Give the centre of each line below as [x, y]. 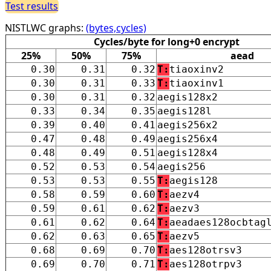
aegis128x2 [188, 97]
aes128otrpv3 [206, 264]
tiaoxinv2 [197, 69]
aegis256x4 [188, 139]
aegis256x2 [188, 125]
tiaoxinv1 [197, 83]
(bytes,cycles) [116, 28]
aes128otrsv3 [206, 250]
